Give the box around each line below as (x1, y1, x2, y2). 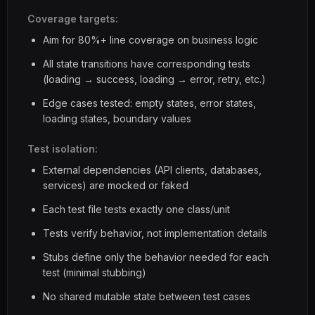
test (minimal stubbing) (43, 266, 146, 278)
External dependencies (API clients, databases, (43, 164, 262, 176)
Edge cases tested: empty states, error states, (43, 97, 256, 109)
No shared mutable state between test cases (43, 290, 250, 302)
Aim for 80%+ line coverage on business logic (43, 34, 258, 46)
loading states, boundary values (43, 112, 191, 124)
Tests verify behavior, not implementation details (43, 227, 267, 239)
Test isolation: (27, 143, 98, 155)
